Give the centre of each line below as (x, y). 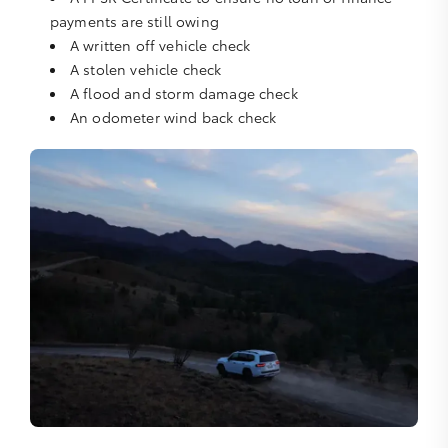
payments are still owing (134, 21)
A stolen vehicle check (146, 69)
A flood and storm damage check (184, 93)
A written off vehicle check (160, 45)
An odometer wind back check (173, 117)
